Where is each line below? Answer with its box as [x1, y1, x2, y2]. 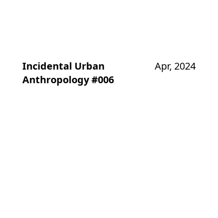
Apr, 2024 [155, 59, 196, 73]
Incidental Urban [22, 59, 105, 73]
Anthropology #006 [22, 73, 114, 86]
